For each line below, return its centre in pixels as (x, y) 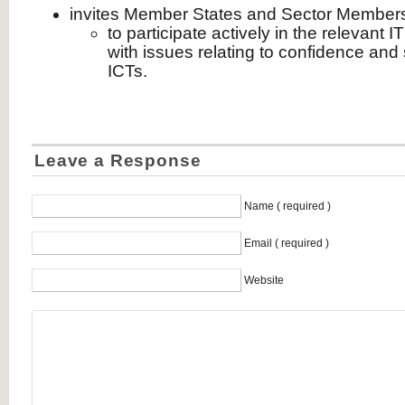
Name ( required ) (287, 206)
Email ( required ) (287, 243)
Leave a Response (118, 160)
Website (264, 280)
